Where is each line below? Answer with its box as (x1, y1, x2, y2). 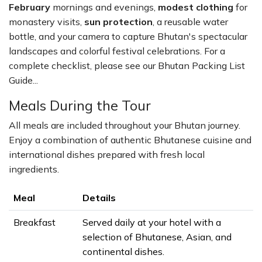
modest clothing (158, 1, 233, 13)
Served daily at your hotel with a (82, 216, 221, 228)
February (9, 1, 50, 13)
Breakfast (13, 216, 56, 228)
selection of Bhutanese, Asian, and (82, 231, 232, 243)
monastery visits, (9, 16, 84, 27)
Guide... (9, 74, 38, 86)
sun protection (84, 16, 153, 27)
